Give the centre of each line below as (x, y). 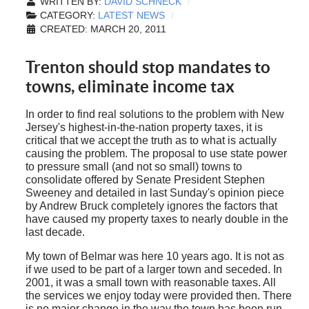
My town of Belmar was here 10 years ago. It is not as (154, 257)
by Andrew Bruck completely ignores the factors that (151, 206)
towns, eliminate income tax (130, 87)
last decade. (55, 232)
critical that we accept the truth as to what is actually (151, 141)
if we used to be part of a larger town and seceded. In (153, 270)
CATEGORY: (67, 16)
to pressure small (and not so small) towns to (133, 167)
